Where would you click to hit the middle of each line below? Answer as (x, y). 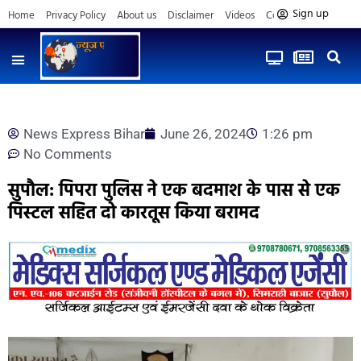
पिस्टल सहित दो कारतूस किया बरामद (134, 214)
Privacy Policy (76, 16)
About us (137, 16)
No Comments (68, 154)
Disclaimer (191, 16)
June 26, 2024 (203, 133)
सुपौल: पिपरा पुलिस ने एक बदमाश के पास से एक (174, 191)
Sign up (310, 14)
